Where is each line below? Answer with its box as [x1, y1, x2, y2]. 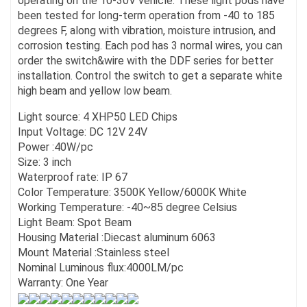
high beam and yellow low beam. [18, 84, 172, 97]
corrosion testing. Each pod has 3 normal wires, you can [18, 39, 282, 52]
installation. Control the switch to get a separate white [18, 69, 282, 82]
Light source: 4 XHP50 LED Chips [18, 110, 177, 123]
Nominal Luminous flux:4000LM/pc [18, 261, 184, 274]
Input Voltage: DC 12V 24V [18, 125, 147, 138]
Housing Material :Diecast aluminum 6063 [18, 231, 216, 244]
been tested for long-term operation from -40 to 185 [18, 9, 275, 22]
